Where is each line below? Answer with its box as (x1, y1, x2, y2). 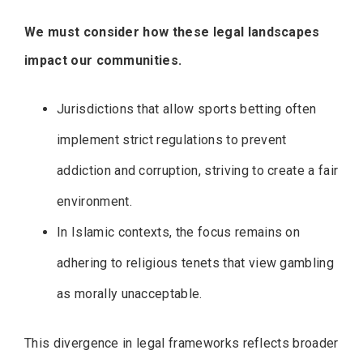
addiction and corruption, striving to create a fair (57, 163, 339, 179)
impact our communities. (24, 53, 182, 69)
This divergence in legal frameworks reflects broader (24, 335, 339, 352)
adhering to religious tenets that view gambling (57, 255, 335, 271)
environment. (57, 194, 132, 210)
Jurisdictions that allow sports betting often (57, 101, 317, 117)
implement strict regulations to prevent (57, 132, 287, 148)
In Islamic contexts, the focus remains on (57, 224, 301, 241)
